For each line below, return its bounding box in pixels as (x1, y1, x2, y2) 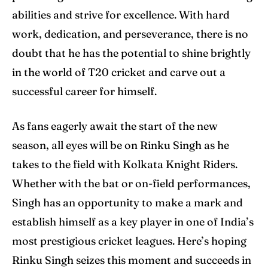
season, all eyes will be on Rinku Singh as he (12, 138, 229, 152)
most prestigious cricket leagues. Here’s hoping (12, 233, 246, 248)
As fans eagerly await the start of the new (12, 118, 218, 133)
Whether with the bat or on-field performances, (12, 176, 251, 190)
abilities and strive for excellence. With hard (12, 7, 230, 22)
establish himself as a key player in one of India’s (12, 214, 254, 229)
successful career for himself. (12, 84, 157, 98)
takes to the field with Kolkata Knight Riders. (12, 157, 237, 171)
